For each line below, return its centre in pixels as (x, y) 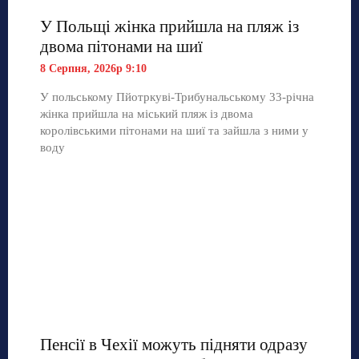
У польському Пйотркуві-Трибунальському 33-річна (177, 97)
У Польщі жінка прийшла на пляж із (169, 26)
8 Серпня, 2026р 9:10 (93, 68)
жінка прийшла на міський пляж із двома (147, 113)
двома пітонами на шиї (121, 46)
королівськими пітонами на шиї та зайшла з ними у (174, 130)
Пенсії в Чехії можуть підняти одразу (174, 344)
